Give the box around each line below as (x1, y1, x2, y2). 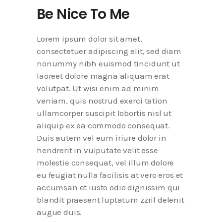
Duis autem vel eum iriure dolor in (37, 133, 166, 143)
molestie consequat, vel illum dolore (37, 158, 174, 167)
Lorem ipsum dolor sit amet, (37, 34, 142, 44)
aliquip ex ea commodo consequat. (37, 120, 170, 130)
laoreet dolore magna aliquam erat (37, 71, 169, 81)
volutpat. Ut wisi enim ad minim (37, 83, 160, 93)
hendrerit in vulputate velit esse (37, 145, 158, 155)
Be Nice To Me (37, 4, 130, 24)
